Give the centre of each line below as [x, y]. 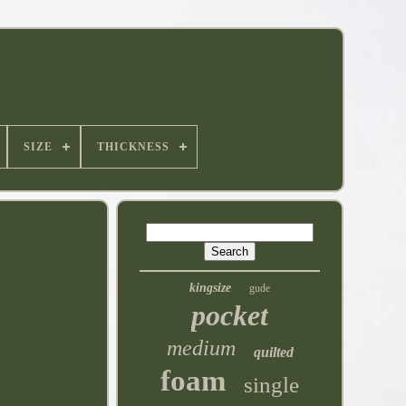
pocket [230, 315]
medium [201, 348]
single [272, 385]
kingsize [211, 288]
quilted [273, 352]
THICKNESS [133, 147]
